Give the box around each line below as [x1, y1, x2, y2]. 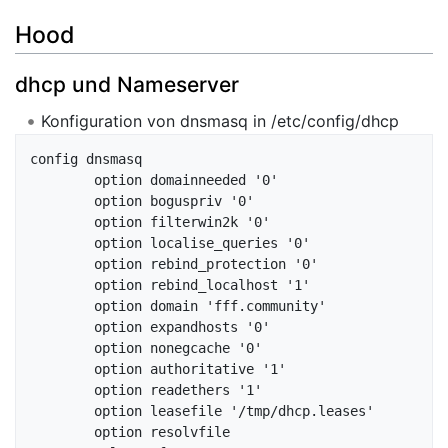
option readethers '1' [30, 382, 94, 399]
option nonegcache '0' [30, 340, 94, 357]
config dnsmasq [30, 151, 142, 168]
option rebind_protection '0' [30, 256, 94, 273]
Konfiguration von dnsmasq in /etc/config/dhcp [40, 110, 399, 131]
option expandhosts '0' [30, 319, 94, 336]
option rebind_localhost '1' [30, 277, 94, 294]
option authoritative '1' [30, 361, 94, 378]
